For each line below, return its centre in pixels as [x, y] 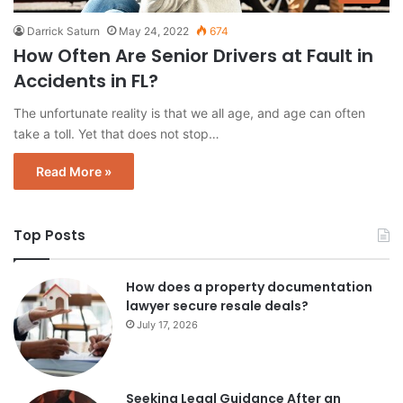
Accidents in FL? [86, 81]
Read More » [74, 172]
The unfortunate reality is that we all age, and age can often [189, 113]
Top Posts [49, 236]
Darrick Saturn [63, 31]
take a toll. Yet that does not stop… [116, 134]
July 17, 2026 [167, 325]
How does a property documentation [249, 287]
